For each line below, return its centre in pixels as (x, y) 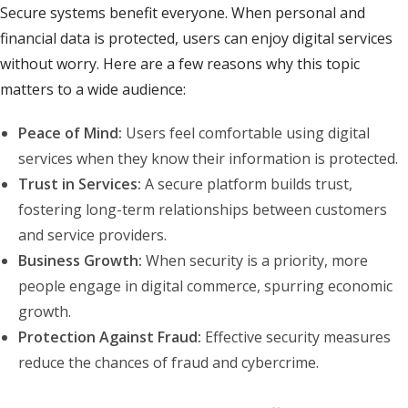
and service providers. (92, 235)
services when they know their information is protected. (208, 159)
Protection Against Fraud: (110, 337)
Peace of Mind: (70, 133)
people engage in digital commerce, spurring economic (205, 286)
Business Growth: (80, 261)
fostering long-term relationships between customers (203, 210)
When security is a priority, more (255, 261)
